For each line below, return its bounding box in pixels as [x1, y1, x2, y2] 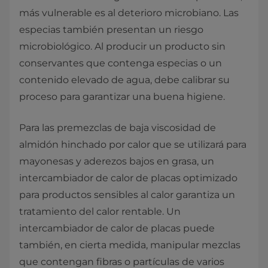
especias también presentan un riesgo [19, 24, 203, 35]
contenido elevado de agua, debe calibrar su [19, 74, 230, 86]
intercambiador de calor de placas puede [19, 223, 215, 234]
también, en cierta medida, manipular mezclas [19, 239, 240, 251]
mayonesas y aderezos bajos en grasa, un [19, 156, 214, 167]
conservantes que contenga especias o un [19, 57, 222, 69]
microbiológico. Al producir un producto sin [19, 41, 226, 52]
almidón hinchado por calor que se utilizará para [19, 139, 246, 150]
